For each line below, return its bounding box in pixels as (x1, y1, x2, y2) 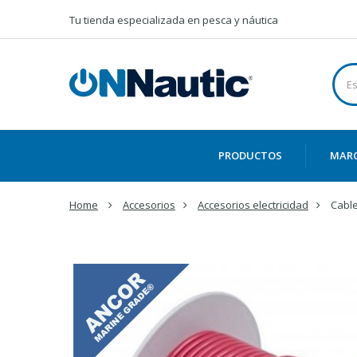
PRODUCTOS (218, 148, 282, 163)
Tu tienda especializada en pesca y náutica (69, 13, 278, 27)
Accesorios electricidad (198, 198, 308, 212)
